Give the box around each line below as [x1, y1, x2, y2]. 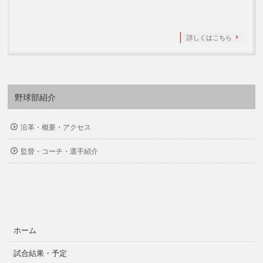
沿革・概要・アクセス [21, 123, 92, 131]
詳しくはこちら [186, 34, 232, 41]
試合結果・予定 [14, 249, 68, 258]
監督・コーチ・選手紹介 [21, 147, 99, 156]
